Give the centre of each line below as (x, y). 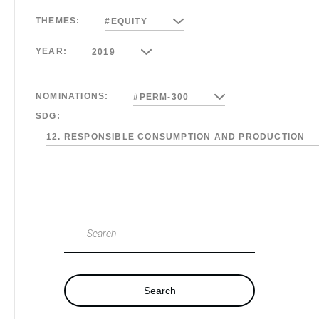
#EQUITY (127, 21)
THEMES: (58, 21)
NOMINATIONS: (72, 96)
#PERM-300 (163, 97)
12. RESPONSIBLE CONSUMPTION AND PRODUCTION (177, 137)
